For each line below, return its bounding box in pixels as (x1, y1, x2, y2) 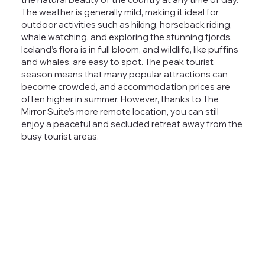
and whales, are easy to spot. (21, 56, 145, 67)
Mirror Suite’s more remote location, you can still (21, 105, 219, 117)
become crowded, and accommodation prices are (21, 80, 230, 92)
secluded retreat (110, 118, 180, 130)
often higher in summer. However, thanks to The (21, 93, 219, 105)
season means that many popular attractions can (21, 68, 228, 80)
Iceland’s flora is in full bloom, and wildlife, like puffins (21, 43, 238, 55)
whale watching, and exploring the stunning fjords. (21, 31, 232, 43)
